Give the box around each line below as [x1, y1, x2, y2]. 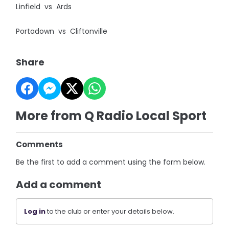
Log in [24, 207, 46, 216]
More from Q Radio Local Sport [16, 107, 207, 124]
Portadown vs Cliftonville [16, 26, 108, 36]
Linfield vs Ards [16, 2, 72, 12]
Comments [16, 139, 63, 150]
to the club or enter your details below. [45, 207, 175, 216]
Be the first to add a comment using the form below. [16, 157, 206, 167]
